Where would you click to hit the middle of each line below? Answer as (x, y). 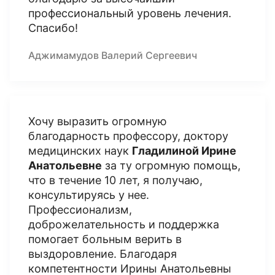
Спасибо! (53, 28)
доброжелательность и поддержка (124, 224)
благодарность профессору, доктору (128, 136)
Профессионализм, (80, 210)
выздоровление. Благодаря (103, 254)
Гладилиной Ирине (184, 151)
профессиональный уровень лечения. (130, 13)
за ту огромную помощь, (171, 165)
